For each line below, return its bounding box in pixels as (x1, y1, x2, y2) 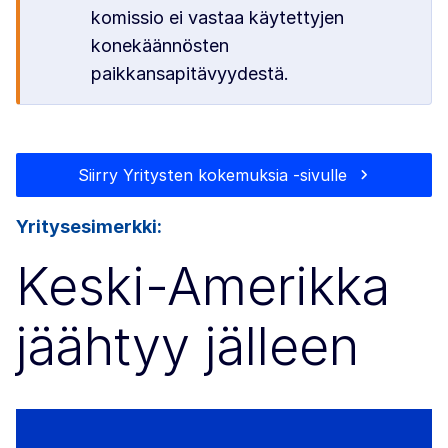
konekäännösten (91, 35, 230, 56)
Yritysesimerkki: (16, 216, 162, 237)
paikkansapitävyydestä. (91, 63, 290, 84)
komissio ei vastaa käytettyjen (91, 7, 345, 28)
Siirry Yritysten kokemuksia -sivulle (78, 165, 348, 185)
